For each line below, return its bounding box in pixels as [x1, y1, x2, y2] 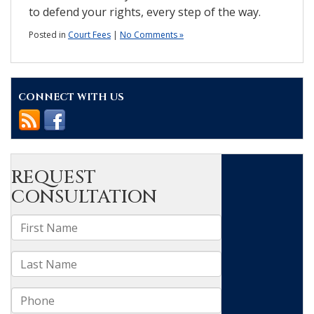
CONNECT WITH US [18, 90, 124, 104]
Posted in [29, 28, 68, 41]
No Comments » [120, 28, 184, 41]
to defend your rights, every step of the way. [29, 4, 261, 20]
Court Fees [68, 28, 111, 41]
